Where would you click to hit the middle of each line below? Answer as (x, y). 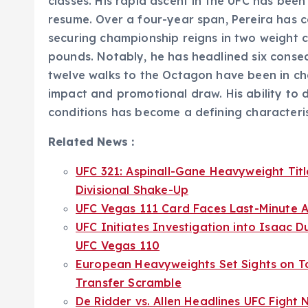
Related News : (91, 141)
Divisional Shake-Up (132, 189)
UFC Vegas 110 (118, 245)
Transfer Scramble (129, 282)
